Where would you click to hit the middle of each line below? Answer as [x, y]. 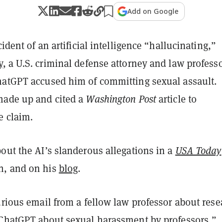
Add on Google [153, 11]
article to [176, 99]
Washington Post [121, 99]
